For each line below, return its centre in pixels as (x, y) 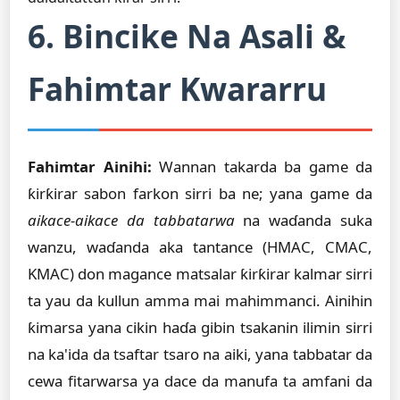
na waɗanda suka (304, 220)
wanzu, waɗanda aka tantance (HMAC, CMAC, (200, 247)
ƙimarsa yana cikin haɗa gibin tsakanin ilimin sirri (200, 327)
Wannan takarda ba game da (262, 167)
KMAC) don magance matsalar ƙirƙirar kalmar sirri (200, 274)
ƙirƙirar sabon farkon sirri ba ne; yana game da (200, 193)
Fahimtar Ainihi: (90, 167)
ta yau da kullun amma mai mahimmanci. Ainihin (200, 300)
